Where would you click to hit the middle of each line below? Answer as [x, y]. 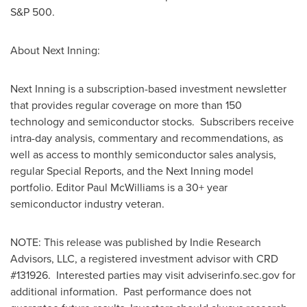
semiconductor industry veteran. [87, 204]
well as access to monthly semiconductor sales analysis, [143, 154]
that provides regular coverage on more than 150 [126, 105]
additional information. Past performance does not [131, 291]
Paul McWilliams [126, 187]
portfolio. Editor [49, 187]
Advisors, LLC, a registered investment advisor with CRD [144, 258]
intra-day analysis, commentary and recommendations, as [147, 138]
